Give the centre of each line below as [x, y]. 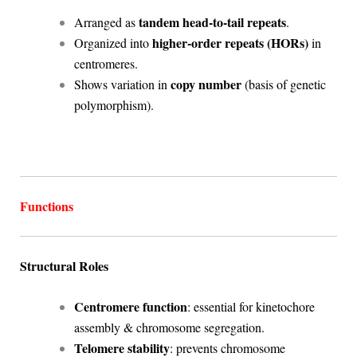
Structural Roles [64, 265]
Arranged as [106, 22]
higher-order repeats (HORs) [230, 42]
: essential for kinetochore [251, 307]
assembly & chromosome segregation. [169, 328]
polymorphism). [114, 104]
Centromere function [130, 307]
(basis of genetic [283, 84]
